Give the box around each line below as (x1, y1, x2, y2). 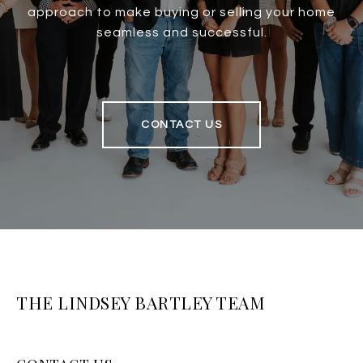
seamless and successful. (96, 26, 267, 40)
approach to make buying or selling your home (28, 6, 335, 19)
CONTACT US (141, 119, 222, 131)
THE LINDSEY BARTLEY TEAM (16, 291, 265, 314)
